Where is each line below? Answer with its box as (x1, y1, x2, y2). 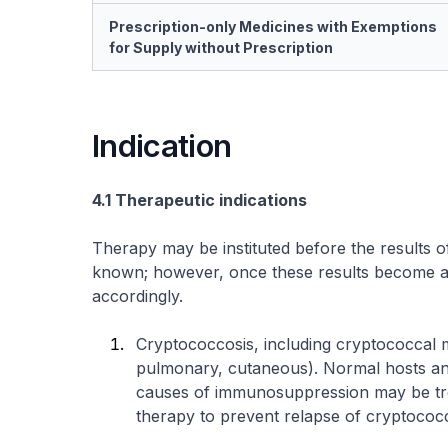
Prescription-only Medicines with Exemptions (109, 18, 437, 35)
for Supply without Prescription (109, 39, 333, 56)
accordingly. (92, 286, 183, 306)
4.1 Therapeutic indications (92, 190, 307, 210)
